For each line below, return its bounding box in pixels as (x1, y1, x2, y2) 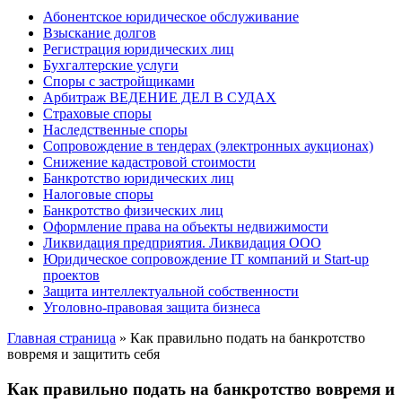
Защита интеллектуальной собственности (43, 284, 299, 299)
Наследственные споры (43, 122, 188, 137)
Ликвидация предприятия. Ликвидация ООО (43, 235, 321, 250)
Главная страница (7, 330, 116, 345)
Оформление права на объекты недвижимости (43, 219, 328, 234)
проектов (43, 267, 100, 283)
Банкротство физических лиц (43, 203, 223, 218)
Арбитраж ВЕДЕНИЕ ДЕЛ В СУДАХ (43, 90, 276, 105)
